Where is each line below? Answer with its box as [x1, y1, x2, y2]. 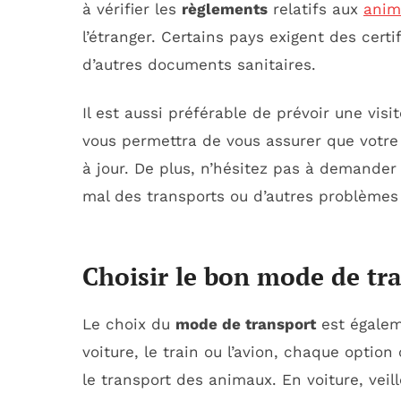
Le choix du [82, 314, 175, 333]
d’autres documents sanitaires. [82, 55, 316, 73]
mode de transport [175, 314, 316, 333]
